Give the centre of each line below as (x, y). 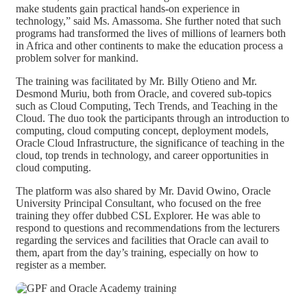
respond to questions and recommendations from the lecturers (148, 228)
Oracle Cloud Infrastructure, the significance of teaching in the (150, 143)
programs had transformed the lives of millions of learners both (151, 33)
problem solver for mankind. (77, 58)
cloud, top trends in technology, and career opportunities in (142, 155)
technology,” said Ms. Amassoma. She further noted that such (148, 21)
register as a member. (61, 265)
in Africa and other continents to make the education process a (149, 45)
